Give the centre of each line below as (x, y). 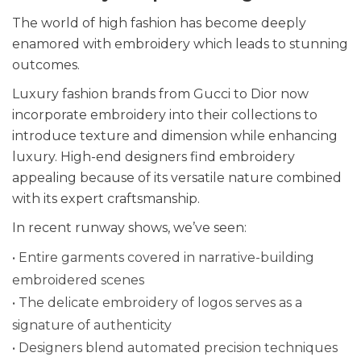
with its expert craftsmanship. (106, 198)
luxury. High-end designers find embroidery (154, 156)
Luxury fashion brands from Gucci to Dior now (160, 93)
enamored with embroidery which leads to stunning (180, 44)
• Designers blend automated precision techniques (175, 347)
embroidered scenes (78, 280)
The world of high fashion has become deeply (159, 23)
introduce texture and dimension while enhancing (175, 135)
